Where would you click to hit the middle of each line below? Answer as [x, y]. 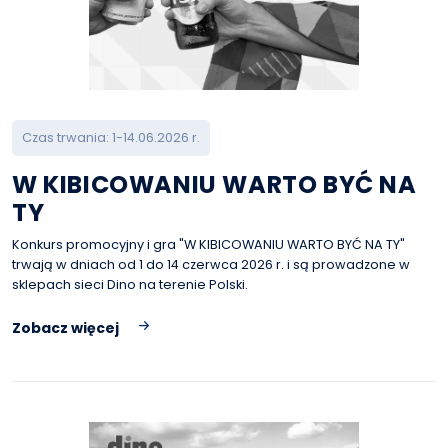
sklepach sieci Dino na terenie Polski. [130, 284]
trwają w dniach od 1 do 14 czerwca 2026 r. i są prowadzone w [211, 264]
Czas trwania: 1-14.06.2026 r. [111, 137]
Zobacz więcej [65, 328]
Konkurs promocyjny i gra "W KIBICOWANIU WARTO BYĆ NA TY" [208, 244]
